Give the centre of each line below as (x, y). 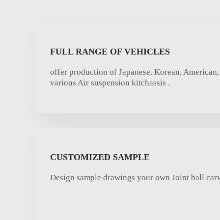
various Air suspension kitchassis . (110, 83)
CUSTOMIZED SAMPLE (100, 157)
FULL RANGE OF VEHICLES (110, 52)
